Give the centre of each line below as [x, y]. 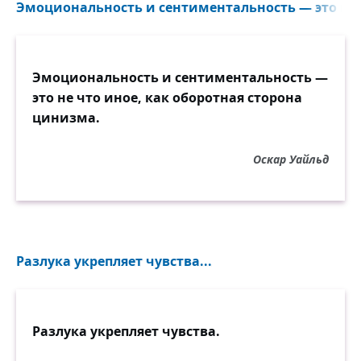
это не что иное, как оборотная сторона [167, 98]
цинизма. [66, 118]
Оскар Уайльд [291, 159]
